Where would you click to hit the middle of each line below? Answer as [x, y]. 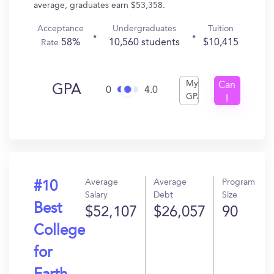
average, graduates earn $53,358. [99, 6]
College [59, 231]
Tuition [221, 29]
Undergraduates [145, 29]
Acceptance [60, 29]
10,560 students [145, 43]
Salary [96, 195]
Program [239, 182]
